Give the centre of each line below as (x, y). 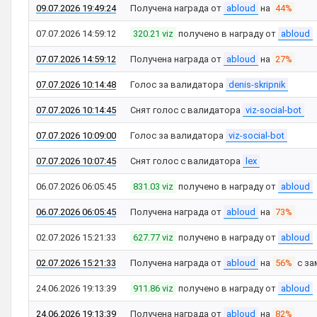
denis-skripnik (257, 85)
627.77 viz (153, 237)
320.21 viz (153, 34)
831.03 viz (153, 186)
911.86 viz (153, 288)
